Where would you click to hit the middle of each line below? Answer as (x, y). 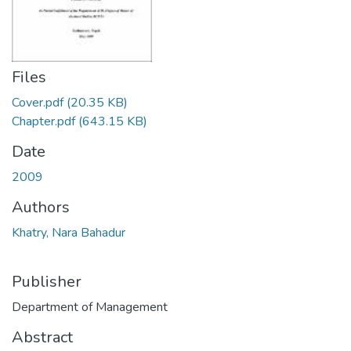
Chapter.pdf (43, 121)
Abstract (42, 337)
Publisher (47, 282)
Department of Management (90, 307)
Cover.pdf (38, 103)
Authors (41, 207)
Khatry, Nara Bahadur (69, 233)
